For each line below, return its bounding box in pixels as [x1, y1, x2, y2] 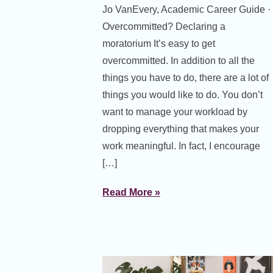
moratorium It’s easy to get [102, 38, 215, 49]
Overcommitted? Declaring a [102, 21, 225, 32]
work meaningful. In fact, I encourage [102, 141, 260, 152]
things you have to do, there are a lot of [102, 73, 269, 83]
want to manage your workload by [102, 107, 247, 118]
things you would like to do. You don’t [102, 90, 263, 101]
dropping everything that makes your [102, 124, 259, 135]
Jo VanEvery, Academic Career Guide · [102, 4, 271, 15]
